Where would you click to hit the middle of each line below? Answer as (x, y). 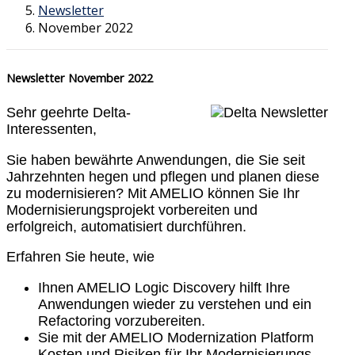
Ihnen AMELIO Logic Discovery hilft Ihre (164, 287)
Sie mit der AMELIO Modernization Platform (176, 337)
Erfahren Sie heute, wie (80, 257)
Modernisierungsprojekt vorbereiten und (132, 210)
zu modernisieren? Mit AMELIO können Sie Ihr (153, 193)
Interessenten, (52, 129)
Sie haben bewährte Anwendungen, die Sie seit (156, 160)
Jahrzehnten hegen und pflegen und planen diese (163, 176)
